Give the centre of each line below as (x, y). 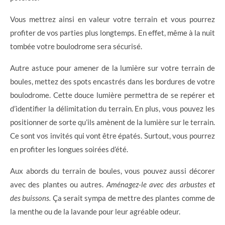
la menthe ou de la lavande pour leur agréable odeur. (95, 211)
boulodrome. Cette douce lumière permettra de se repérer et (113, 95)
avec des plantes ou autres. (58, 184)
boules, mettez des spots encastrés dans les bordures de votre (113, 81)
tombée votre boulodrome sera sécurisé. (76, 46)
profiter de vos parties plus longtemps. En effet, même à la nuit (113, 32)
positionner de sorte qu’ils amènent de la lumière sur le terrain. (113, 122)
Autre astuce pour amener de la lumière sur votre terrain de (113, 68)
